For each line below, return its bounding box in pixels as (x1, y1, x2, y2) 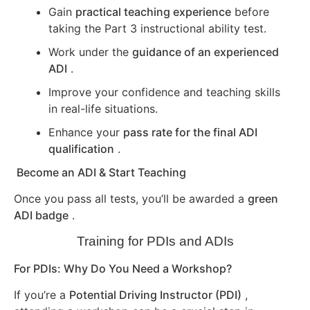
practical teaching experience (75, 5, 231, 19)
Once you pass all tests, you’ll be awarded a (14, 192, 248, 206)
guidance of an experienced (132, 45, 279, 60)
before (231, 5, 269, 19)
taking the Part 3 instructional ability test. (48, 21, 266, 36)
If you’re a (14, 288, 69, 302)
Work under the (48, 45, 132, 60)
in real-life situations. (48, 102, 158, 116)
